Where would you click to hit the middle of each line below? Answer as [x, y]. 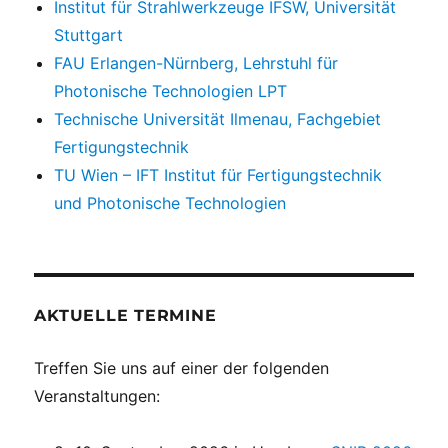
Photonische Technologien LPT [171, 90]
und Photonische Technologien [170, 202]
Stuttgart [89, 34]
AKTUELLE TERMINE [125, 315]
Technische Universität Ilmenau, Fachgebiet [218, 118]
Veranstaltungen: [97, 395]
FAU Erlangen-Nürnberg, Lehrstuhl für [196, 62]
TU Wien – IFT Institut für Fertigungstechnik [218, 174]
